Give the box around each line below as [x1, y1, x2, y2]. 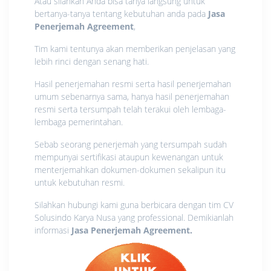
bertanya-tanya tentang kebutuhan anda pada [34, 7, 208, 19]
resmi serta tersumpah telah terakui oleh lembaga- [34, 103, 226, 115]
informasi [34, 224, 71, 236]
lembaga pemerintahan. [34, 116, 123, 128]
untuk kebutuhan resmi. [34, 176, 125, 188]
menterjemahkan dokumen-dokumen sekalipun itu [34, 163, 226, 175]
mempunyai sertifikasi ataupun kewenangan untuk [34, 151, 223, 163]
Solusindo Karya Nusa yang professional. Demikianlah [34, 211, 233, 223]
